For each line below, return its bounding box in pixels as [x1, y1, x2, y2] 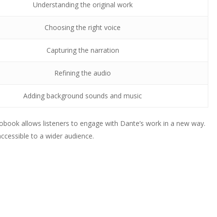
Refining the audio [54, 68, 111, 77]
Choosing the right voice [45, 23, 121, 32]
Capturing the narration [46, 46, 119, 55]
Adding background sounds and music [23, 91, 142, 100]
